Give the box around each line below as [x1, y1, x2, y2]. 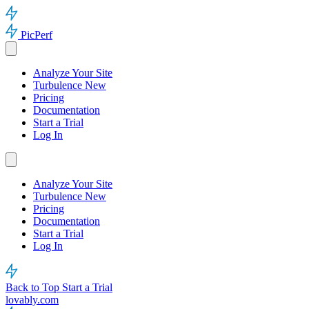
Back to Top [6, 281, 62, 293]
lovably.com [6, 294, 59, 306]
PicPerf [21, 29, 52, 41]
